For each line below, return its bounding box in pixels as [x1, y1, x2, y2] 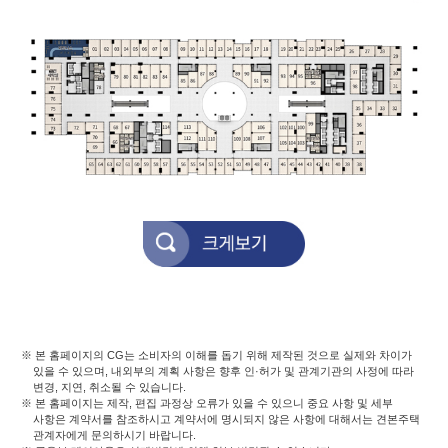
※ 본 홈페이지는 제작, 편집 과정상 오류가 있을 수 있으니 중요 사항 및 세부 [21, 397, 393, 410]
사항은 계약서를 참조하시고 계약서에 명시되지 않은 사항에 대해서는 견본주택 [33, 413, 420, 426]
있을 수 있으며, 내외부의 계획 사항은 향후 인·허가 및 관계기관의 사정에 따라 [33, 365, 414, 378]
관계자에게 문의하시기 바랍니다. [33, 429, 196, 442]
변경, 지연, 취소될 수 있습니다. [33, 381, 186, 394]
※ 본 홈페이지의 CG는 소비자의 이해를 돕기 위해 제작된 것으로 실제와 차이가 [21, 349, 412, 362]
